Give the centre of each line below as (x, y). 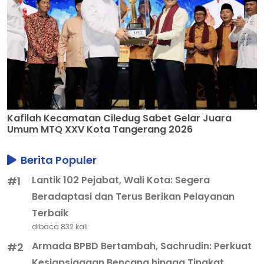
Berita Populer (57, 160)
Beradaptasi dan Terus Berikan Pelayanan (133, 197)
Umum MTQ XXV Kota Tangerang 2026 (100, 130)
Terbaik (50, 213)
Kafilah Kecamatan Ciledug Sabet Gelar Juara (119, 118)
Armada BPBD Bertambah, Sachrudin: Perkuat (142, 246)
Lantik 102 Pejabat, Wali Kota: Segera (121, 180)
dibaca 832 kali (60, 227)
